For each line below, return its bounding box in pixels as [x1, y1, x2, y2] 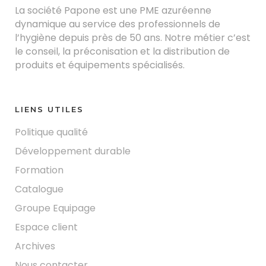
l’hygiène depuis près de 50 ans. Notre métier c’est [15, 30, 251, 45]
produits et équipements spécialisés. [15, 58, 185, 72]
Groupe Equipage [15, 201, 96, 215]
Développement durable [15, 144, 131, 158]
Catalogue [15, 182, 64, 196]
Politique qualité [15, 125, 88, 139]
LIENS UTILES [15, 104, 84, 114]
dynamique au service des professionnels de [15, 17, 220, 31]
